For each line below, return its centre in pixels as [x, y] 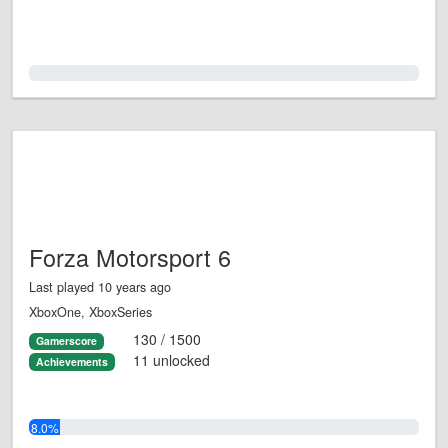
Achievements [71, 361]
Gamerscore [66, 341]
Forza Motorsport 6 [130, 257]
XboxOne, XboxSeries [90, 312]
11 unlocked [171, 359]
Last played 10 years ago [100, 287]
